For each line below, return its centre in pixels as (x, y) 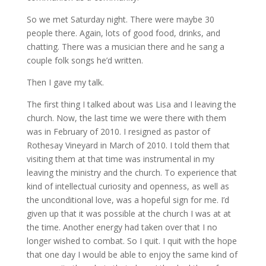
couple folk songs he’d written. (85, 60)
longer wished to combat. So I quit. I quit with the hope (132, 241)
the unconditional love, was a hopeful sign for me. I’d (128, 200)
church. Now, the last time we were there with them (126, 118)
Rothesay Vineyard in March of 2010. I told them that (128, 145)
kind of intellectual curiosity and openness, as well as (128, 186)
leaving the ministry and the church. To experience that (132, 172)
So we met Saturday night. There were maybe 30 (120, 19)
